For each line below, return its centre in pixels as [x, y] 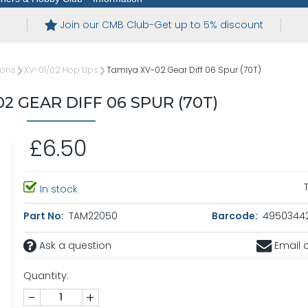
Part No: [44, 216]
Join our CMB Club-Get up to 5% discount [161, 25]
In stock [57, 189]
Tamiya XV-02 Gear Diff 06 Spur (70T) [184, 70]
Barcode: [235, 216]
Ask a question [74, 246]
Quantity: [46, 276]
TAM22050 [91, 216]
